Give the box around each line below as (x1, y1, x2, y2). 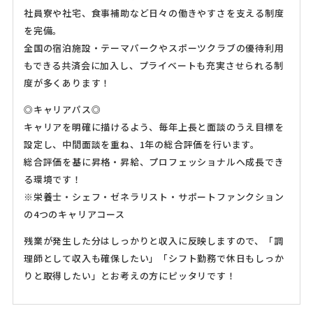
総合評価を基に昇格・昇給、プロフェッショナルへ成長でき (23, 155, 284, 169)
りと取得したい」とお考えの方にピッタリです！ (23, 269, 236, 283)
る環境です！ (23, 173, 82, 187)
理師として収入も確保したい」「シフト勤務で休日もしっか (23, 252, 284, 265)
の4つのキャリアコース (23, 208, 125, 221)
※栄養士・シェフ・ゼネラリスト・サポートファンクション (23, 190, 284, 204)
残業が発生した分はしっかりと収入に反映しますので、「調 (23, 234, 284, 248)
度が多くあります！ (23, 76, 111, 90)
